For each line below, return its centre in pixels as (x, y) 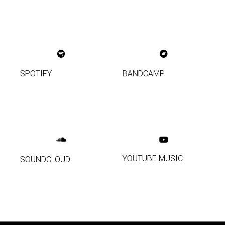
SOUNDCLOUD (45, 159)
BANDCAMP (144, 74)
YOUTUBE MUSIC (153, 158)
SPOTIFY (36, 74)
